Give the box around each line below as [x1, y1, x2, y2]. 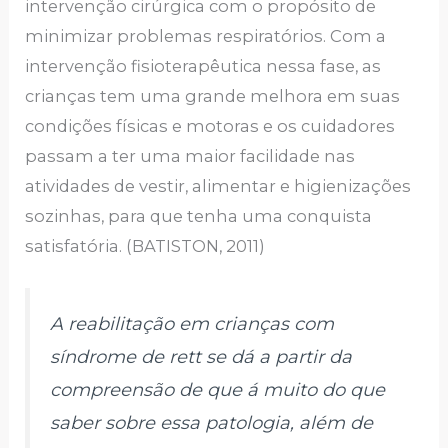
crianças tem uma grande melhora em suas [25, 86, 401, 107]
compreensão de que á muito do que [50, 379, 386, 402]
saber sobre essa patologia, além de [50, 412, 374, 435]
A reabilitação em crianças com [50, 313, 335, 336]
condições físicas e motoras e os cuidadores [25, 116, 396, 137]
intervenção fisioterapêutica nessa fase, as [25, 56, 382, 77]
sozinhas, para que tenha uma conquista [25, 206, 373, 227]
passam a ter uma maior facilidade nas [25, 146, 356, 167]
